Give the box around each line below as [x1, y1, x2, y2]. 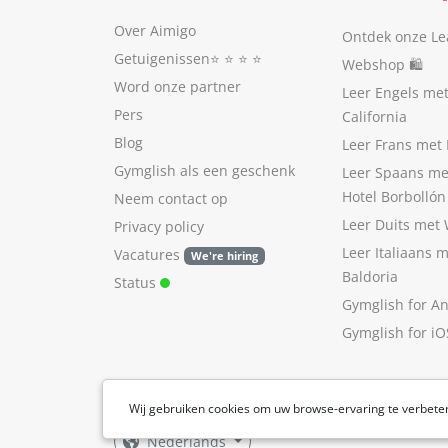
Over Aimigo [114, 21, 196, 40]
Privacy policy [114, 217, 204, 236]
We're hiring [190, 249, 258, 263]
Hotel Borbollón [342, 187, 446, 206]
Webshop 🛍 [342, 55, 423, 74]
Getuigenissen [114, 49, 210, 68]
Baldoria [342, 267, 398, 286]
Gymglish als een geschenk [114, 161, 295, 180]
